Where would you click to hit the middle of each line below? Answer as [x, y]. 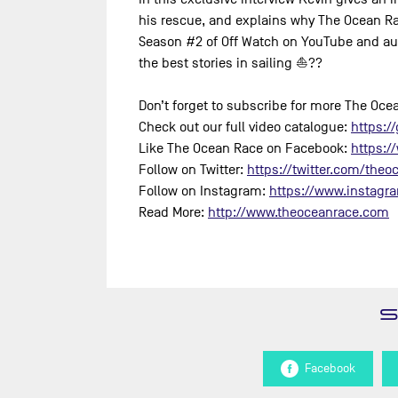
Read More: [173, 212]
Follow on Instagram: [204, 191]
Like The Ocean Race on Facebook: [245, 148]
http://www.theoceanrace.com [298, 212]
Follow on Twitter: [193, 169]
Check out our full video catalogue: [245, 127]
